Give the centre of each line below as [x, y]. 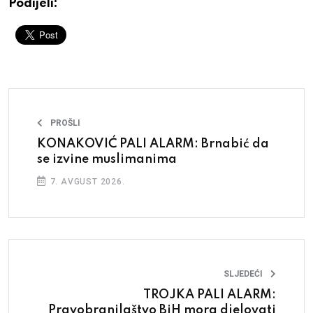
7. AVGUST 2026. [86, 181]
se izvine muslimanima [107, 159]
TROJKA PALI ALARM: [210, 294]
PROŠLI [65, 123]
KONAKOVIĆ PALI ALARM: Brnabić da [153, 144]
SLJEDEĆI [243, 274]
